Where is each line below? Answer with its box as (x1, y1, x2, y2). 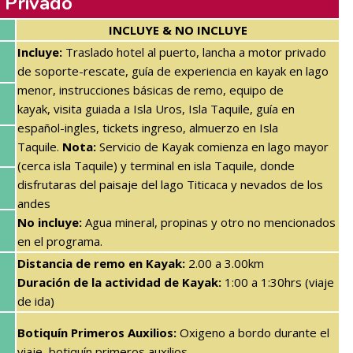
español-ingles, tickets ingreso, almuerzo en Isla (17, 119, 278, 136)
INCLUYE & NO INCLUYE (108, 21, 247, 38)
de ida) (17, 292, 54, 309)
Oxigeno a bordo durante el (176, 324, 329, 340)
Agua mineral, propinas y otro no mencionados (82, 214, 336, 230)
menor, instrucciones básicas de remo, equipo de (17, 81, 284, 98)
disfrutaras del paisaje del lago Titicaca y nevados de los (17, 176, 323, 192)
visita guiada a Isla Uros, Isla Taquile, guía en (54, 100, 295, 117)
